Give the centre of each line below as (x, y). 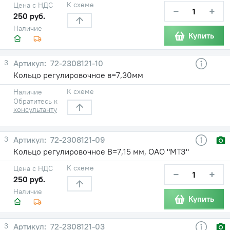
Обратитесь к (35, 101)
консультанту (35, 109)
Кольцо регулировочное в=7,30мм (78, 75)
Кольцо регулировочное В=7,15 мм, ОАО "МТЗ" (101, 151)
